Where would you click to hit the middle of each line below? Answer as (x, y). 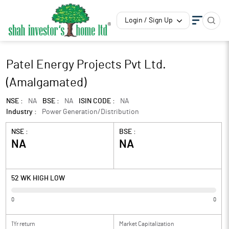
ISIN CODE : (97, 101)
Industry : (21, 112)
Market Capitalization (146, 224)
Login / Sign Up (149, 20)
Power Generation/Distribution (90, 112)
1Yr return (23, 224)
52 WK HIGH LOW (38, 178)
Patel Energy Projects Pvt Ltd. (86, 65)
